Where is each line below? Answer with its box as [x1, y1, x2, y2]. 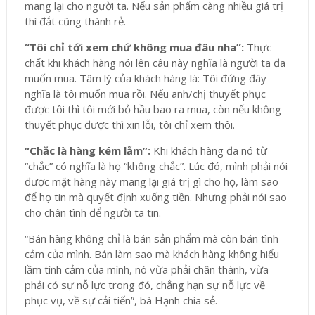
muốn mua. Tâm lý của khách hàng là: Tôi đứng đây [24, 71, 266, 86]
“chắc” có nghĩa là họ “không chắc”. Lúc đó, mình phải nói [24, 159, 288, 174]
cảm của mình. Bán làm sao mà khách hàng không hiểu [24, 247, 279, 262]
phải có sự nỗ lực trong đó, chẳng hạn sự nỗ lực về [24, 278, 265, 292]
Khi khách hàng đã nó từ [153, 143, 267, 158]
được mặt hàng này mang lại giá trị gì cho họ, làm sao [24, 174, 278, 189]
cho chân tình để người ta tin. [24, 205, 161, 220]
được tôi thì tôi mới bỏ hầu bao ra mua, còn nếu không [24, 102, 281, 117]
